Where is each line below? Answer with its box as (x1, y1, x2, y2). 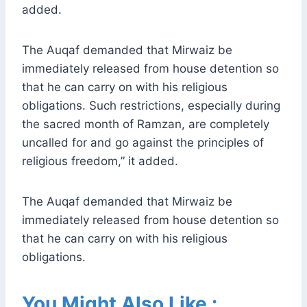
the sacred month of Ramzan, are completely (22, 117, 269, 132)
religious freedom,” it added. (22, 154, 178, 169)
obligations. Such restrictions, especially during (22, 99, 280, 113)
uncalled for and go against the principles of (22, 136, 264, 150)
